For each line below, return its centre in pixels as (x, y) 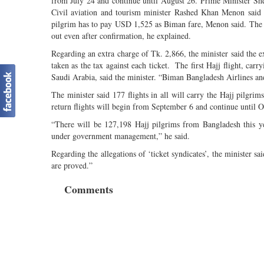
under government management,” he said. (121, 136)
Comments (89, 189)
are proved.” (72, 165)
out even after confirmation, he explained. (121, 35)
